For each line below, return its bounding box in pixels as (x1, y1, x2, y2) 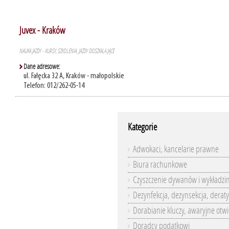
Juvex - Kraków (19, 25, 65, 36)
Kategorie (128, 121, 157, 133)
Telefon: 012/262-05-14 (24, 82, 84, 90)
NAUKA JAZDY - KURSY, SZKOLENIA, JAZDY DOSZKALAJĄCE (19, 48, 114, 55)
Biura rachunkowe (133, 159, 187, 170)
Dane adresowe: (24, 62, 60, 71)
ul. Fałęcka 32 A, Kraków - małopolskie (24, 72, 124, 80)
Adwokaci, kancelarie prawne (133, 144, 219, 155)
